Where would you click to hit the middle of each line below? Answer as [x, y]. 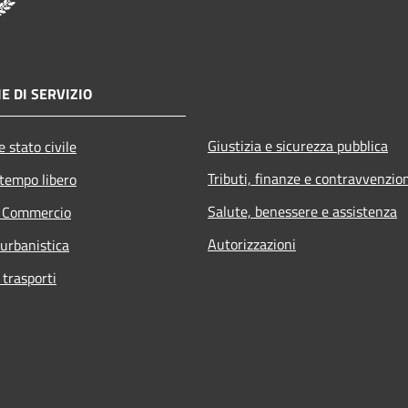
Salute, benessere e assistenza [302, 212]
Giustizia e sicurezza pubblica [298, 146]
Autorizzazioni [252, 245]
